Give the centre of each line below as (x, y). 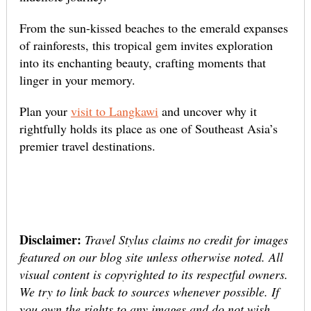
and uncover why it (207, 111)
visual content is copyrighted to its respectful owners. (153, 275)
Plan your (45, 111)
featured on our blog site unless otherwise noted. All (151, 257)
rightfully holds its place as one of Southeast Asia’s (148, 129)
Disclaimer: (50, 240)
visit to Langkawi (114, 111)
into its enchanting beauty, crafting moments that (142, 63)
